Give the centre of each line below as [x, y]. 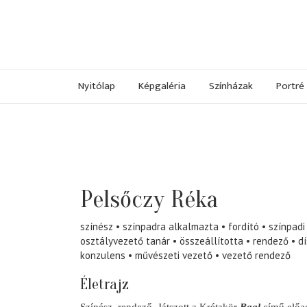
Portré [290, 86]
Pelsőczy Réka [149, 199]
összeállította [211, 241]
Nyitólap [97, 86]
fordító [244, 227]
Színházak [231, 86]
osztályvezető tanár [125, 241]
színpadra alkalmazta [171, 227]
